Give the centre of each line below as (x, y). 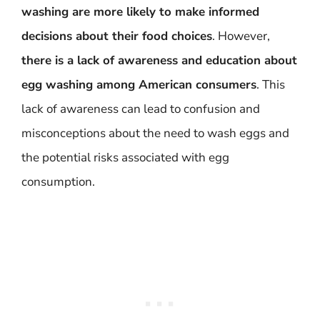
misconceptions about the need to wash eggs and (155, 133)
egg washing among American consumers (139, 84)
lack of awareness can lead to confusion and (141, 109)
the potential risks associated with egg (125, 157)
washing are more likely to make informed (140, 11)
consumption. (58, 181)
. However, (241, 36)
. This (271, 84)
